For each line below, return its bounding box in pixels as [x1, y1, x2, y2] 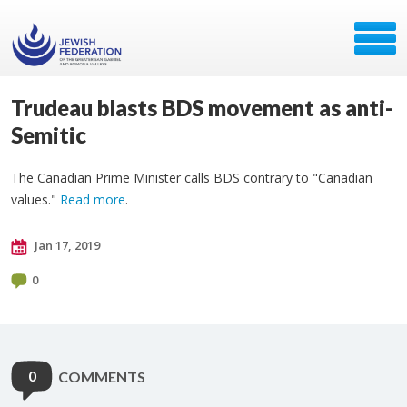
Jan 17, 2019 [32, 237, 100, 253]
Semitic [11, 122, 86, 148]
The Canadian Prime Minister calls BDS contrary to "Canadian [11, 169, 372, 186]
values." [11, 191, 60, 208]
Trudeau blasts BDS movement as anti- [11, 94, 392, 121]
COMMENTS [58, 368, 145, 385]
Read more [60, 191, 125, 208]
